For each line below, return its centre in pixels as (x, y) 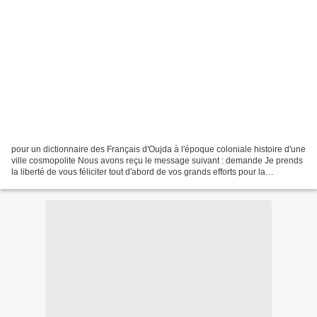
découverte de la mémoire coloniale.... (85, 183)
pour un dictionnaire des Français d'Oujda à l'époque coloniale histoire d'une (158, 149)
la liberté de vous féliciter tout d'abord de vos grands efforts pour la (138, 172)
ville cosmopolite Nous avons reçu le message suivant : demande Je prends (157, 160)
